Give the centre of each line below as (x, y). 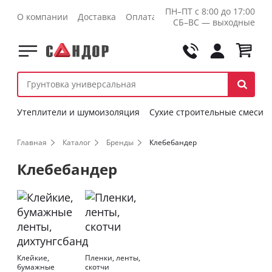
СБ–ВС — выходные (214, 22)
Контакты (186, 17)
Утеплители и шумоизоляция (78, 112)
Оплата (141, 17)
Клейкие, (33, 258)
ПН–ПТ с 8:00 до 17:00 (210, 11)
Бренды (120, 142)
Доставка (97, 17)
